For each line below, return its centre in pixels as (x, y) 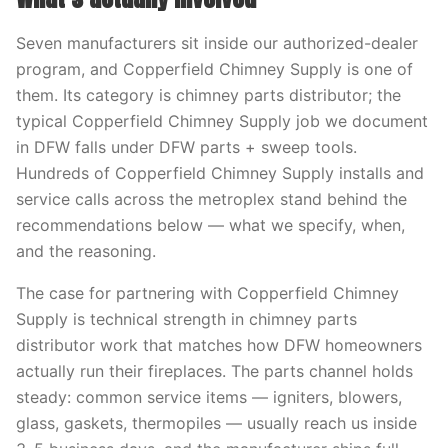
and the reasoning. (86, 251)
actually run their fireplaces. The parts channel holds (214, 371)
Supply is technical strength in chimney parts (186, 319)
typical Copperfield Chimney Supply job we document (222, 121)
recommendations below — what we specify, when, (210, 225)
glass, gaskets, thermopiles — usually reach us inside (216, 423)
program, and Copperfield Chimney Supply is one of (214, 69)
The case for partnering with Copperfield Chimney (207, 293)
